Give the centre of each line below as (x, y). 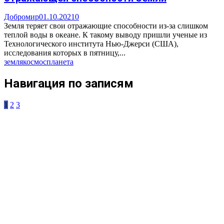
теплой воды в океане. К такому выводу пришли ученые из (105, 34)
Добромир (21, 16)
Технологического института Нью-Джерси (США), (91, 43)
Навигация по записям (69, 83)
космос (35, 61)
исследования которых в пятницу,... (65, 52)
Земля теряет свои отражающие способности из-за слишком (106, 25)
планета (60, 61)
